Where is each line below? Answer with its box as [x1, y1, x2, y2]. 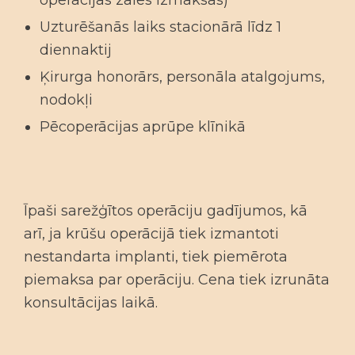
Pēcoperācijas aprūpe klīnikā [40, 118, 246, 136]
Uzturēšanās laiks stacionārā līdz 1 [40, 18, 281, 36]
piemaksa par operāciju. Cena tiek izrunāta [24, 271, 330, 288]
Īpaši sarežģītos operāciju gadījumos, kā [24, 202, 307, 219]
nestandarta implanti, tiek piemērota [24, 248, 288, 265]
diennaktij [40, 41, 112, 59]
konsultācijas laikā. [24, 294, 158, 311]
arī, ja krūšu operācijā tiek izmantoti [24, 225, 279, 242]
